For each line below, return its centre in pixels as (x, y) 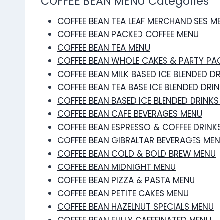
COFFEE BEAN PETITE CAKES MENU (123, 194)
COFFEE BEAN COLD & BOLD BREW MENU (137, 154)
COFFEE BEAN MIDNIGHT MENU (117, 167)
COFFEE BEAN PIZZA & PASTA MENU (126, 180)
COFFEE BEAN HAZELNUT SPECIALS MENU (136, 207)
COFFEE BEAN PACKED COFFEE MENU (128, 35)
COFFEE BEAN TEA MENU (104, 48)
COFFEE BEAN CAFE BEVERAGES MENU (130, 114)
